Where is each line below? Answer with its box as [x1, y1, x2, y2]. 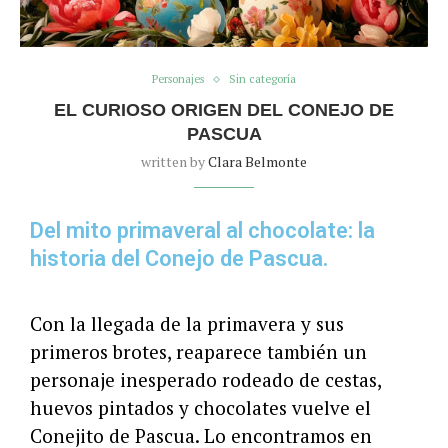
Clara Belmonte [208, 152, 307, 172]
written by [141, 152, 208, 172]
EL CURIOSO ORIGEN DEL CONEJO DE [54, 100, 394, 121]
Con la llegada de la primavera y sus [30, 311, 344, 337]
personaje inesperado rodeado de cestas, [30, 367, 381, 393]
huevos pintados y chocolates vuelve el [30, 395, 371, 421]
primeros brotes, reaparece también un [30, 339, 367, 365]
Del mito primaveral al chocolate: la [30, 218, 375, 244]
